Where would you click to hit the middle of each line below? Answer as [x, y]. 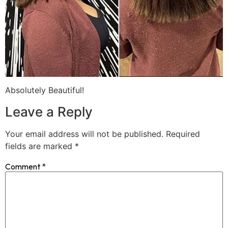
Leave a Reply [49, 111]
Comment [23, 166]
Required [183, 134]
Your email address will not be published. [84, 134]
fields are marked [40, 146]
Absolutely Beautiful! [45, 90]
